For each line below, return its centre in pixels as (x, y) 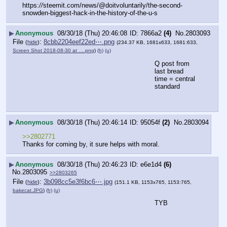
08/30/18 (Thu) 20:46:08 (92, 33)
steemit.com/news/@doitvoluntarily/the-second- (113, 6)
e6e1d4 (151, 165)
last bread (169, 71)
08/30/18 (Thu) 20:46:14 (92, 122)
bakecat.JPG (28, 190)
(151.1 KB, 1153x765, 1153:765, (153, 182)
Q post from (172, 64)
